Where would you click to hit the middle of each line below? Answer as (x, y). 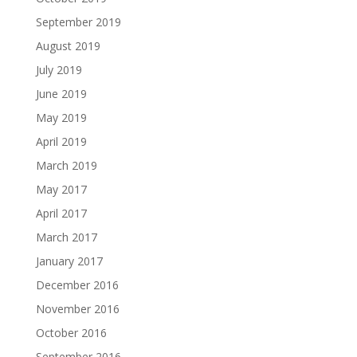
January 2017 (69, 261)
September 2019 (78, 22)
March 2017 (66, 237)
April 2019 (61, 142)
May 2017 (61, 190)
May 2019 (61, 118)
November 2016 (77, 309)
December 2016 (77, 285)
